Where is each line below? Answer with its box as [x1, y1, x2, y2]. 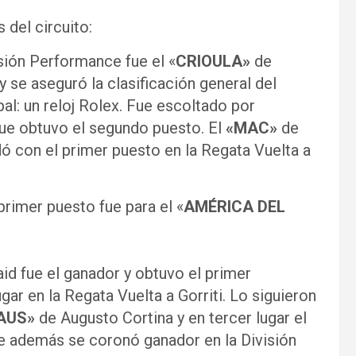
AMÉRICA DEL [184, 197, 285, 216]
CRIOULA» [176, 52, 250, 71]
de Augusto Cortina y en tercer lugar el [35, 308, 307, 327]
